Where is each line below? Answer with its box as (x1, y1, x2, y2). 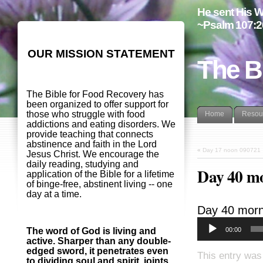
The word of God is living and (26, 226, 156, 237)
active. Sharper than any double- (26, 236, 171, 247)
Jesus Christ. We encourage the (26, 149, 159, 160)
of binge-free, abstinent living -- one (26, 179, 173, 190)
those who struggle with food (26, 109, 145, 120)
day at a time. (26, 189, 82, 200)
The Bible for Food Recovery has (26, 89, 164, 100)
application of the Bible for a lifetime (26, 169, 174, 180)
